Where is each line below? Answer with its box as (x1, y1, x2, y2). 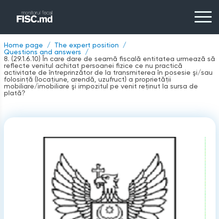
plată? (3, 89, 25, 97)
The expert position (54, 41, 119, 49)
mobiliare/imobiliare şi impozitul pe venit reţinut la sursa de (3, 82, 198, 90)
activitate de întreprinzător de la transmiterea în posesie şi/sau (3, 68, 213, 76)
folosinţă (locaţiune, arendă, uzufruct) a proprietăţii (3, 75, 171, 83)
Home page (3, 41, 43, 49)
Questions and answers (3, 48, 81, 56)
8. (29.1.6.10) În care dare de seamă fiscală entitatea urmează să (3, 55, 215, 63)
